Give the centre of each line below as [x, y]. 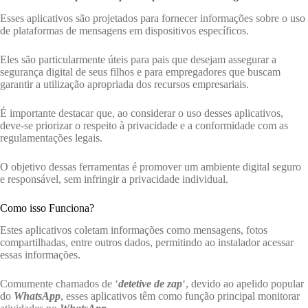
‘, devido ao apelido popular [243, 284]
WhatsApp [37, 296]
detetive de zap [150, 284]
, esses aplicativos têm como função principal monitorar [180, 296]
